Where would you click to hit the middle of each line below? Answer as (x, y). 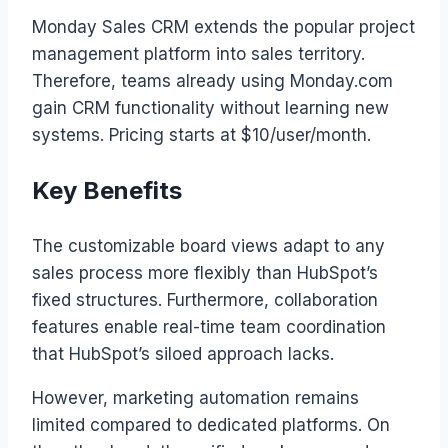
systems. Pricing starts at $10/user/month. (201, 134)
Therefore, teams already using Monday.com (212, 80)
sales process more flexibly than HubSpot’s (205, 272)
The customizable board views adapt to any (208, 245)
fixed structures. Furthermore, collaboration (205, 299)
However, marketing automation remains (195, 397)
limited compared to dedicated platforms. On (211, 424)
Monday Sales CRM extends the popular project (223, 26)
